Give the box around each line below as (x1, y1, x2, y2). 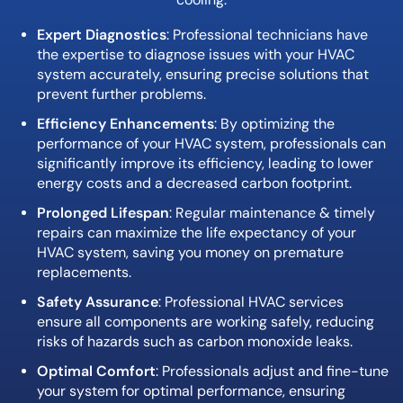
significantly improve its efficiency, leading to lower (37, 154, 373, 172)
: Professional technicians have (166, 25, 368, 43)
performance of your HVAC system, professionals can (37, 134, 386, 152)
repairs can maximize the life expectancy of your (37, 223, 356, 241)
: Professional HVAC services (158, 292, 344, 310)
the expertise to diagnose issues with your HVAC (37, 45, 354, 63)
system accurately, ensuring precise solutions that (37, 65, 369, 83)
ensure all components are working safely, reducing (37, 312, 374, 330)
